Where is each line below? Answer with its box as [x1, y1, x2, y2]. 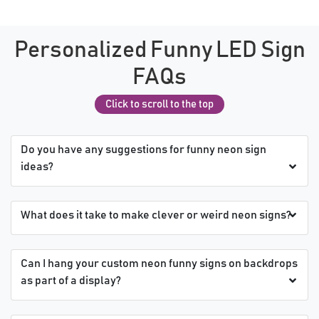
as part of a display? [21, 274, 121, 286]
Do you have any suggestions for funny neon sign [21, 143, 266, 155]
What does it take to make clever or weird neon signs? [21, 209, 291, 221]
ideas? [21, 160, 53, 172]
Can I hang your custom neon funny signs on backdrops [21, 257, 298, 269]
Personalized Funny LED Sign [14, 38, 305, 62]
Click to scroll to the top [105, 98, 214, 110]
